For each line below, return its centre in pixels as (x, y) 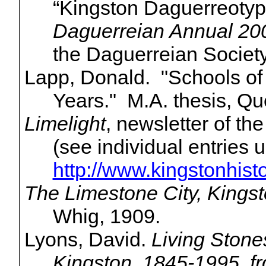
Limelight (65, 124)
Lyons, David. (88, 240)
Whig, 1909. (106, 216)
